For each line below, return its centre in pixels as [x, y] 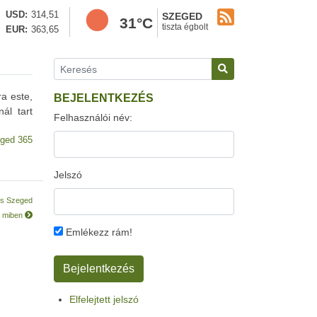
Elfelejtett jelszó [104, 299]
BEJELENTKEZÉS [104, 98]
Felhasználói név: [93, 117]
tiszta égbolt [185, 27]
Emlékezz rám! [98, 232]
